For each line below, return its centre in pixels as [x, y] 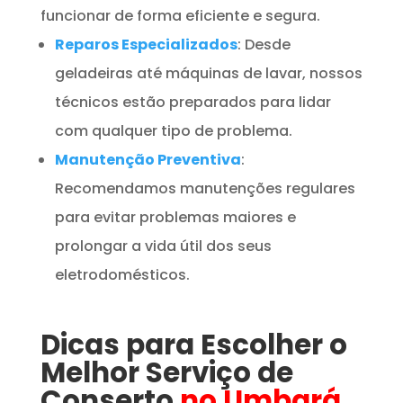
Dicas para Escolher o [193, 344]
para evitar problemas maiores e [175, 217]
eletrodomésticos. [122, 274]
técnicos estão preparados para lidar [193, 102]
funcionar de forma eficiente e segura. [180, 15]
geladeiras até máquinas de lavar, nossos [208, 73]
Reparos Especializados [146, 44]
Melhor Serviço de [166, 372]
